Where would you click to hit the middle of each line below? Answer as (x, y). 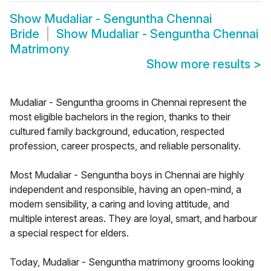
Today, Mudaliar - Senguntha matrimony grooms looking (132, 262)
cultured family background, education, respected (117, 132)
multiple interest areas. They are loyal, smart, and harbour (133, 219)
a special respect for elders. (69, 233)
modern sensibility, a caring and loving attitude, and (119, 204)
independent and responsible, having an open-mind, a (126, 190)
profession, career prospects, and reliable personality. (125, 146)
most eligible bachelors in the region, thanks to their (120, 117)
